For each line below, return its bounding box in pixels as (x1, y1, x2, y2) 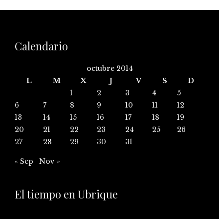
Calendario (15, 38, 68, 53)
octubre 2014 (86, 64, 133, 73)
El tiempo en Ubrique (15, 186, 118, 201)
